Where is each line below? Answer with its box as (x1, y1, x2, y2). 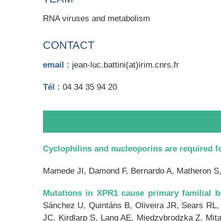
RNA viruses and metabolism (43, 14, 150, 23)
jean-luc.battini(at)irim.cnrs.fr (70, 60, 179, 70)
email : (43, 60, 70, 70)
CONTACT (43, 39, 94, 51)
